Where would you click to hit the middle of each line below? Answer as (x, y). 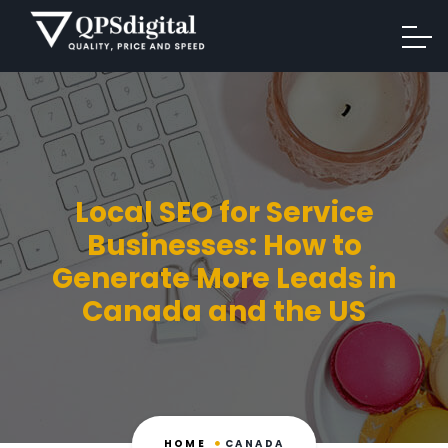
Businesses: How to (224, 245)
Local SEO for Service (224, 212)
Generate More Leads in (224, 278)
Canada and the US (224, 311)
